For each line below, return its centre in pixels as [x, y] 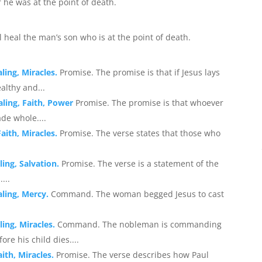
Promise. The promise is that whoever [150, 102]
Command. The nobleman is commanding [140, 224]
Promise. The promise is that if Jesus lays [140, 72]
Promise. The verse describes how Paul [133, 254]
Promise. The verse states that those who [140, 133]
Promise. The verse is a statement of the [140, 163]
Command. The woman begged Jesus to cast [138, 194]
